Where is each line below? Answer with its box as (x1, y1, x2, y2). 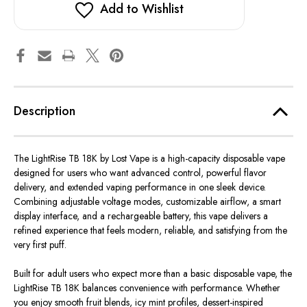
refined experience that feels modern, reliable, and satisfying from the (14, 223, 287, 238)
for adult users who (30, 267, 112, 281)
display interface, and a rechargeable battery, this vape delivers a (14, 209, 268, 223)
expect (112, 267, 137, 281)
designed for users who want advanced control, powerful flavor (14, 166, 267, 180)
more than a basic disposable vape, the (137, 267, 292, 281)
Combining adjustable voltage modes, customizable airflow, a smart (14, 195, 281, 209)
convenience (116, 281, 172, 295)
